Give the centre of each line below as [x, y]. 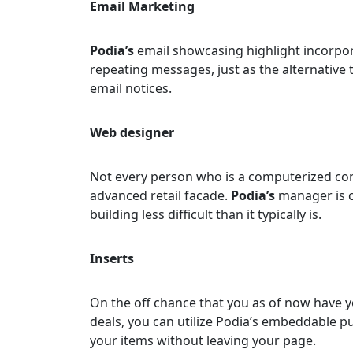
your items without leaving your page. [203, 340]
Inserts [112, 258]
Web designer [132, 132]
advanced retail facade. [160, 195]
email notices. [131, 88]
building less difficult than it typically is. [206, 214]
